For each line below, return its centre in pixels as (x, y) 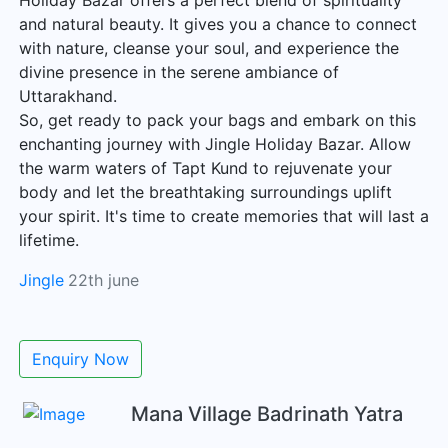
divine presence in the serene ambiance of (179, 72)
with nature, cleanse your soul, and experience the (209, 48)
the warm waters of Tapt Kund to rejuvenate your (205, 168)
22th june (103, 280)
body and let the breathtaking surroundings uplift (205, 192)
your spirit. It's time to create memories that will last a (224, 216)
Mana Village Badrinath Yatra (267, 414)
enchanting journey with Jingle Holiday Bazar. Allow (215, 144)
